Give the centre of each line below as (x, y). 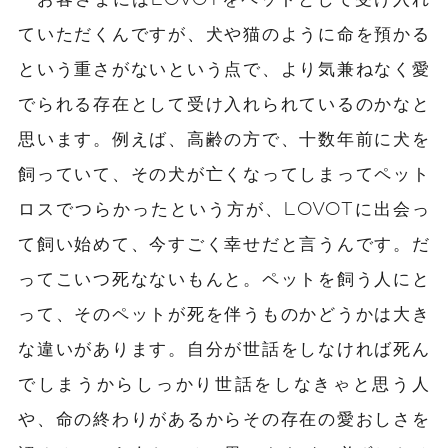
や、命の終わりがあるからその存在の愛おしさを (224, 417)
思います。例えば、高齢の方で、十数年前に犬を (224, 137)
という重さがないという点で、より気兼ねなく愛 (224, 67)
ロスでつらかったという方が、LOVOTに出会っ (224, 207)
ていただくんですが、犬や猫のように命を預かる (224, 32)
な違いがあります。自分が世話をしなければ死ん (224, 347)
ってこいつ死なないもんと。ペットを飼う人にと (224, 277)
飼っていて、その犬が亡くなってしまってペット (224, 172)
